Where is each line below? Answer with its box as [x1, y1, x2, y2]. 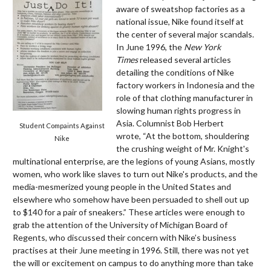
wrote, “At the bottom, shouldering [116, 130, 249, 141]
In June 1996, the [116, 41, 184, 52]
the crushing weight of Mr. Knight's [116, 143, 249, 154]
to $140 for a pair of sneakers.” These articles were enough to [13, 206, 245, 217]
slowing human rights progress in [116, 105, 241, 116]
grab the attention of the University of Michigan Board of [13, 219, 227, 230]
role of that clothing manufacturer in [116, 92, 253, 103]
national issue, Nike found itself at [116, 16, 244, 27]
